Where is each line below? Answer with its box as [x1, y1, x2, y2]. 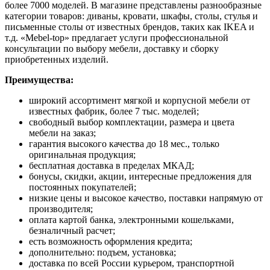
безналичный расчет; [29, 225, 115, 236]
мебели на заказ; [29, 127, 96, 138]
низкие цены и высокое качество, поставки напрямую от [29, 192, 263, 203]
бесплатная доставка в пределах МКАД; [29, 160, 194, 171]
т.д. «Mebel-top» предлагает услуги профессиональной [5, 32, 228, 43]
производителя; [29, 203, 93, 214]
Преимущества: [5, 74, 74, 85]
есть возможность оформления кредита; [29, 236, 192, 246]
